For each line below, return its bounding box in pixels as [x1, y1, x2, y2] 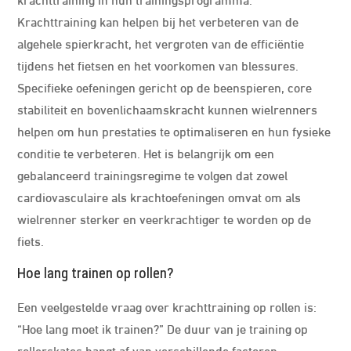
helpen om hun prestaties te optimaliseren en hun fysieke [17, 121, 331, 139]
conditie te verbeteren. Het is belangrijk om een [17, 143, 275, 161]
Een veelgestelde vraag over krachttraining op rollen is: [17, 297, 317, 315]
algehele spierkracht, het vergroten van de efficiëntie [17, 34, 305, 52]
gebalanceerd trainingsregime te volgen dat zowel [17, 165, 288, 183]
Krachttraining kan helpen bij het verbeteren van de [17, 12, 299, 30]
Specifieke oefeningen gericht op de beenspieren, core [17, 78, 313, 96]
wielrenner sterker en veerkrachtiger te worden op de [17, 209, 312, 227]
